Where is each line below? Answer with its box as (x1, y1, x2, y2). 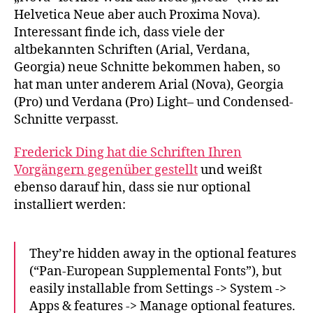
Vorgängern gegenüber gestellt (14, 162, 198, 178)
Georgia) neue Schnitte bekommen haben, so (14, 59, 280, 75)
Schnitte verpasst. (14, 111, 119, 128)
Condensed (223, 94, 289, 110)
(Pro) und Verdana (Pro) (14, 94, 156, 110)
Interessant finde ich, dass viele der (14, 24, 224, 41)
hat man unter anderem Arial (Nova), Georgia (14, 76, 284, 93)
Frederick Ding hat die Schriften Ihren (14, 145, 242, 161)
